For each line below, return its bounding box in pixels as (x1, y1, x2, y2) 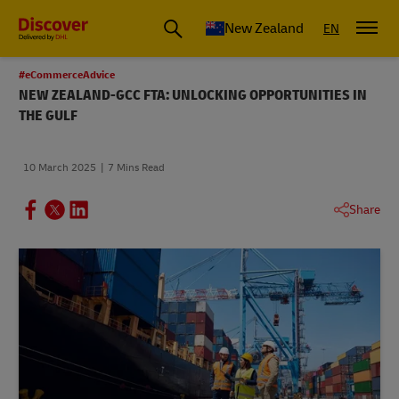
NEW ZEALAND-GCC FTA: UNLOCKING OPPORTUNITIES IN (19, 86, 367, 104)
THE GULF (19, 107, 77, 125)
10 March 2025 (23, 161, 96, 175)
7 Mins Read (108, 161, 165, 175)
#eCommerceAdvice (19, 69, 115, 82)
